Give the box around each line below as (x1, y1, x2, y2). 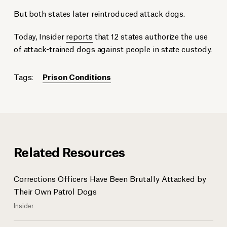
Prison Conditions (43, 70, 111, 82)
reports (66, 30, 93, 41)
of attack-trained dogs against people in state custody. (13, 43, 212, 54)
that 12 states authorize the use (92, 30, 208, 41)
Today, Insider (13, 30, 66, 41)
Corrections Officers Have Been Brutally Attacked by (13, 172, 206, 183)
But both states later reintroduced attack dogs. (13, 7, 185, 18)
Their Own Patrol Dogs (13, 185, 97, 196)
